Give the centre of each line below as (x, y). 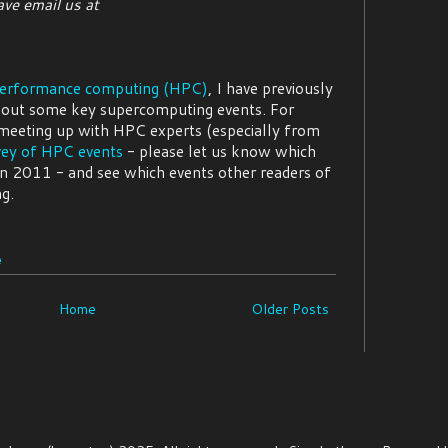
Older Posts (290, 309)
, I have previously (270, 88)
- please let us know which (219, 151)
